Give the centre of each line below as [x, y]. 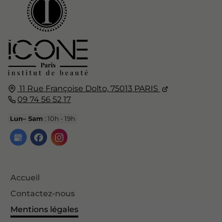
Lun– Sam [27, 118]
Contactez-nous [43, 193]
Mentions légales [44, 209]
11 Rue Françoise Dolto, [64, 88]
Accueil [25, 177]
